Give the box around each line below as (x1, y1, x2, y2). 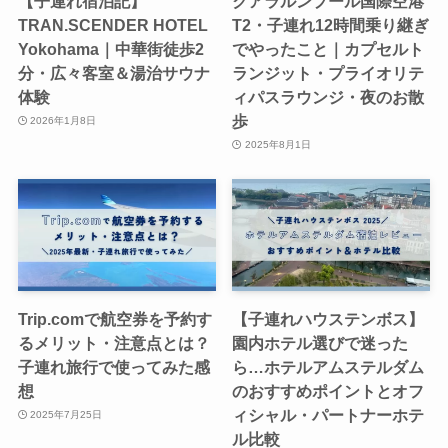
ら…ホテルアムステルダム (232, 357, 425, 376)
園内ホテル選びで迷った (232, 333, 409, 352)
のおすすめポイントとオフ (232, 381, 425, 400)
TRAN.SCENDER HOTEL (17, 15, 208, 34)
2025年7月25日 (30, 409, 103, 421)
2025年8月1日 (244, 139, 311, 151)
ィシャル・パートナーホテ (232, 405, 425, 424)
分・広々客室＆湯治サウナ (17, 63, 210, 82)
